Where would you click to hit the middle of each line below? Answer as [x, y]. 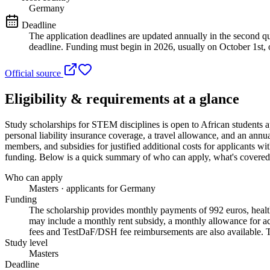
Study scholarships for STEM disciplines [82, 124]
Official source [34, 73]
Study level [26, 242]
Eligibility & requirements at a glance [122, 99]
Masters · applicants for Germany [92, 188]
